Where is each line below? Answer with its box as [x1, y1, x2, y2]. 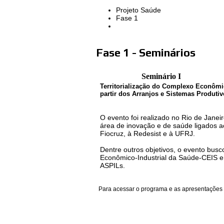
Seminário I [141, 71, 181, 80]
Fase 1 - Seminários [96, 46, 195, 59]
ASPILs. [100, 161, 125, 169]
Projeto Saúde [116, 6, 161, 14]
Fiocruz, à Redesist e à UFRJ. [100, 129, 195, 137]
